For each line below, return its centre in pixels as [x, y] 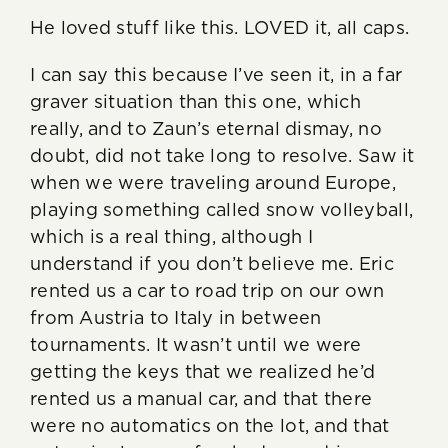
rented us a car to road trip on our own [207, 291]
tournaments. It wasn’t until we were [196, 345]
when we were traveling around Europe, [213, 183]
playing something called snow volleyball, [222, 210]
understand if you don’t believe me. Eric [212, 264]
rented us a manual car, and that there [201, 399]
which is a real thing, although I [171, 237]
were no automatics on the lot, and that [210, 426]
